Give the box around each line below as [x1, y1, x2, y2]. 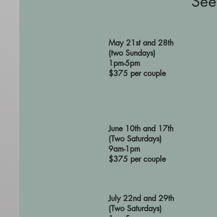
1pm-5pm [108, 58, 140, 68]
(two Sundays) [108, 48, 155, 58]
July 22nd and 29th [108, 193, 174, 203]
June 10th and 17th [108, 124, 173, 134]
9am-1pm [108, 144, 140, 154]
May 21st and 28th [108, 38, 173, 48]
